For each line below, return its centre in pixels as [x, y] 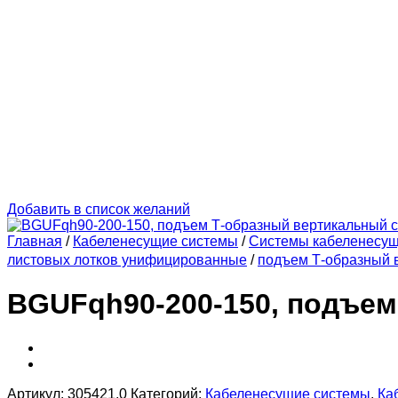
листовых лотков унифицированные [127, 260]
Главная [35, 241]
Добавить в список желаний [99, 209]
